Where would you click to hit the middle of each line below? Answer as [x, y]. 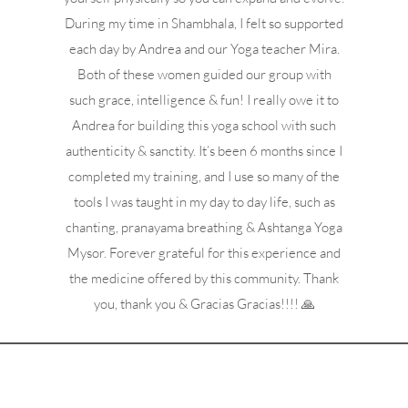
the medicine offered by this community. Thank [204, 278]
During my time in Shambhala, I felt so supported [204, 23]
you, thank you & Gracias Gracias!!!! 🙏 [204, 304]
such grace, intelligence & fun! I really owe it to [204, 100]
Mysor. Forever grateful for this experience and [204, 253]
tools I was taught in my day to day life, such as [204, 202]
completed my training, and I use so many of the [204, 176]
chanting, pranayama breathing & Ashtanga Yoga [204, 227]
